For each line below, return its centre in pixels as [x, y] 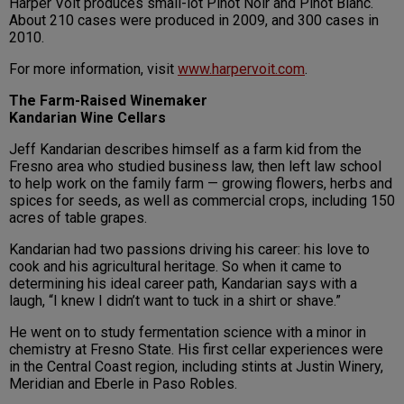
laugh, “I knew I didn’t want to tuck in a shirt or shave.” [175, 301]
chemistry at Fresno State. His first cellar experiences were [196, 350]
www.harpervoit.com [241, 69]
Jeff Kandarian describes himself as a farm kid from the [185, 150]
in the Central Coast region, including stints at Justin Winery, [196, 367]
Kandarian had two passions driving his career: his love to [189, 250]
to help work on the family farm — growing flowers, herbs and [201, 184]
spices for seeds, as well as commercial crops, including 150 [202, 201]
